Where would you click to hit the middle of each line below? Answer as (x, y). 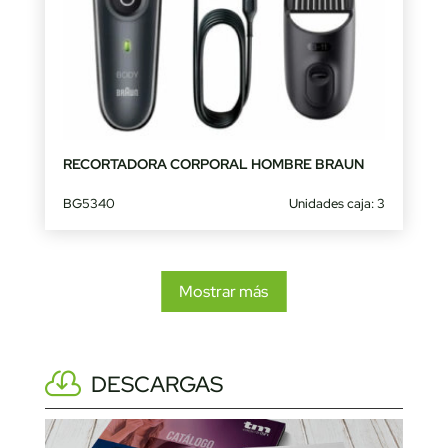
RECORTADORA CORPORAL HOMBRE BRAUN (213, 164)
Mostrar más (224, 291)
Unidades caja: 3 (337, 204)
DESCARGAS (156, 384)
